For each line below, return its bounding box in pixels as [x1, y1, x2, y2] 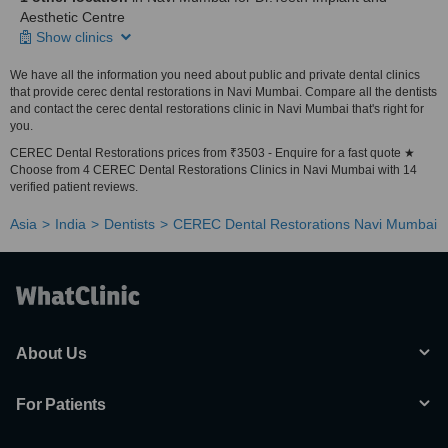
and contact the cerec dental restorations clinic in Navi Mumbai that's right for [10, 102, 424, 116]
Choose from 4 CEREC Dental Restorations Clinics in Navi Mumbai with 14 [10, 163, 417, 177]
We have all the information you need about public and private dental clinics [10, 68, 420, 82]
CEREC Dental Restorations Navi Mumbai [173, 216, 437, 232]
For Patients [16, 396, 107, 413]
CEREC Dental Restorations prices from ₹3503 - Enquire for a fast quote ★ [10, 146, 415, 160]
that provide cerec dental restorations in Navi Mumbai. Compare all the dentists [10, 85, 437, 99]
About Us [16, 345, 87, 362]
